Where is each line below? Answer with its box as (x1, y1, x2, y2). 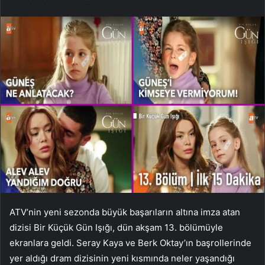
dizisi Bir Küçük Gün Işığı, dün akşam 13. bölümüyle (9, 221, 223, 233)
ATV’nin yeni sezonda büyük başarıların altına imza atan (9, 206, 240, 218)
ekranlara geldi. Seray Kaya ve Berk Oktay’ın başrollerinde (9, 237, 251, 248)
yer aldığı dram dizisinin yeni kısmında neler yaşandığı (9, 252, 235, 264)
